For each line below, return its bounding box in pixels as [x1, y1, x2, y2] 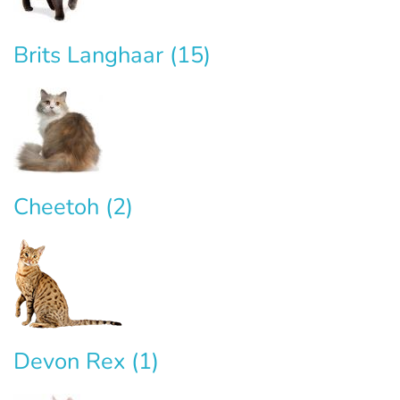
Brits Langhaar [13, 39, 170, 71]
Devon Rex [13, 346, 131, 378]
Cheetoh [13, 191, 105, 223]
